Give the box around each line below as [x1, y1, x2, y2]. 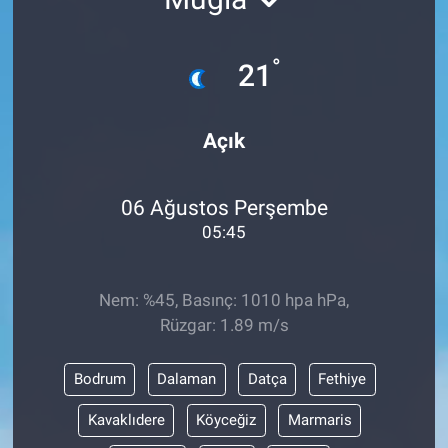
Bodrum [73, 370, 126, 389]
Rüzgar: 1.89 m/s [159, 314, 289, 335]
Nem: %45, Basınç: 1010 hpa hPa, [99, 289, 349, 310]
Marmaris [287, 411, 352, 430]
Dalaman [157, 370, 216, 389]
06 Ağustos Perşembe [120, 195, 328, 221]
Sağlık [53, 26, 106, 46]
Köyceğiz [196, 411, 257, 430]
